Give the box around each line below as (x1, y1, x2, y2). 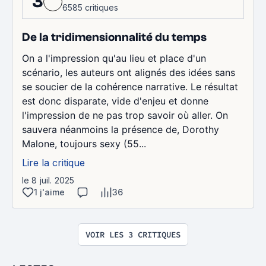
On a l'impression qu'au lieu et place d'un (22, 52, 206, 64)
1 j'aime (34, 186, 65, 197)
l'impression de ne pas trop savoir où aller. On (22, 109, 228, 121)
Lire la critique (22, 156, 85, 169)
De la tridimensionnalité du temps (22, 30, 207, 44)
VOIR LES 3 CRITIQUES (85, 229, 180, 240)
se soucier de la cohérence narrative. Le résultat (22, 80, 238, 93)
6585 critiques (62, 2, 118, 12)
